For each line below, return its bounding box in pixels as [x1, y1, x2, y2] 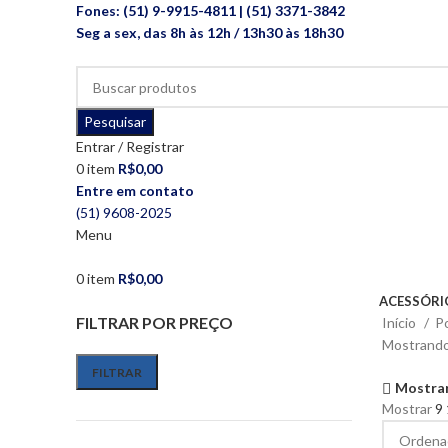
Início [381, 314, 419, 331]
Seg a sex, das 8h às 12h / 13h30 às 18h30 [76, 24, 343, 41]
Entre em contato [76, 182, 194, 199]
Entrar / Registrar [76, 138, 184, 155]
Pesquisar [84, 113, 146, 130]
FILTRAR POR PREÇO [76, 313, 233, 332]
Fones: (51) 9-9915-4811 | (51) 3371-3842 [76, 2, 345, 19]
